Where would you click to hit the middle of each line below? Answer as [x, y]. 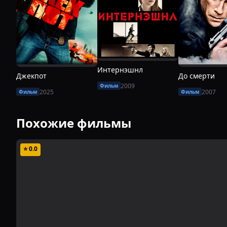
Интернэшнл [120, 69]
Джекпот [31, 75]
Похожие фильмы [74, 123]
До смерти [197, 75]
